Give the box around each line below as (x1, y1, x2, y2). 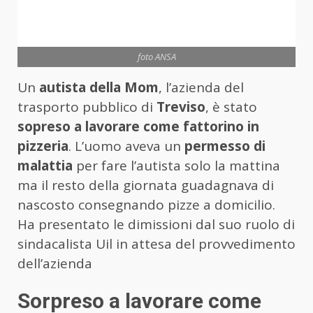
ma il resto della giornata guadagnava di (17, 175, 274, 194)
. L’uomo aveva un (68, 136, 184, 155)
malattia (17, 156, 73, 175)
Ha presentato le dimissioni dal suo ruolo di (17, 214, 295, 233)
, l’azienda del (159, 78, 244, 96)
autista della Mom (39, 78, 159, 96)
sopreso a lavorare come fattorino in (17, 117, 259, 136)
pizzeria (17, 136, 68, 155)
